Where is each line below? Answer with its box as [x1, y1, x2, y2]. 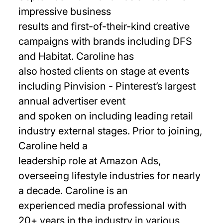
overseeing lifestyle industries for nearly [18, 170, 201, 182]
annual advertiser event [18, 95, 126, 107]
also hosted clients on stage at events [18, 65, 190, 77]
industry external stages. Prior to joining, [18, 125, 203, 137]
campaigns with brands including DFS [18, 35, 193, 47]
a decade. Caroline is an [18, 185, 128, 197]
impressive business [18, 5, 111, 17]
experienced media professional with [18, 200, 187, 212]
